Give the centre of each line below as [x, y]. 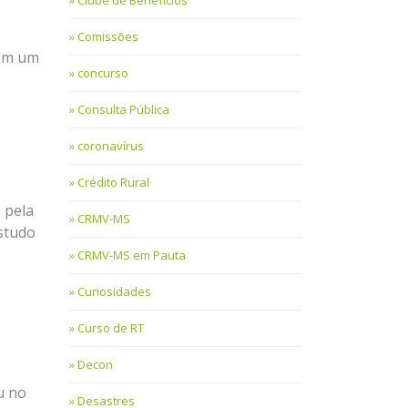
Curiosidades [114, 292]
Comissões [108, 37]
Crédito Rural [113, 183]
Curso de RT [111, 328]
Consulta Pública [123, 110]
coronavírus [111, 146]
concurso [103, 73]
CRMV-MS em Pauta [132, 255]
